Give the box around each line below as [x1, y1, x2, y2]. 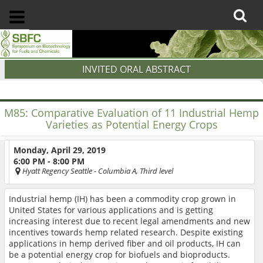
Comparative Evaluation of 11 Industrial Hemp [31, 105, 259, 120]
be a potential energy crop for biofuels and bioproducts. [9, 249, 230, 261]
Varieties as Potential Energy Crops [45, 117, 218, 131]
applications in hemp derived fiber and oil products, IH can [9, 238, 241, 249]
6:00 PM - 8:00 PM [14, 155, 85, 167]
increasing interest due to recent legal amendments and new [9, 215, 250, 227]
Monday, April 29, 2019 [14, 144, 106, 156]
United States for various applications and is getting [9, 204, 213, 216]
